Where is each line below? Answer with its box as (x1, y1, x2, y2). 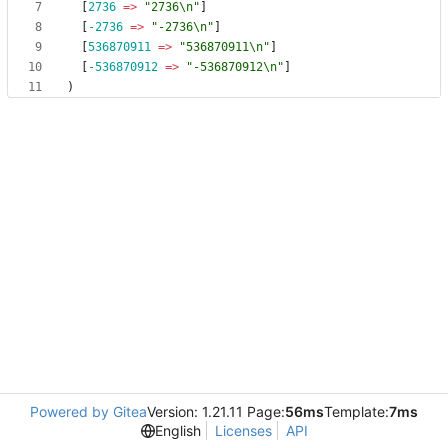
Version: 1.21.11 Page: (147, 403, 285, 420)
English (154, 422, 201, 439)
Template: (324, 403, 389, 420)
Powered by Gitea (30, 403, 147, 420)
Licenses (214, 422, 272, 439)
